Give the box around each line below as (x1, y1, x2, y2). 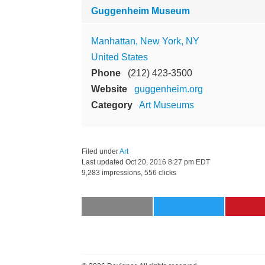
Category (91, 99, 132, 110)
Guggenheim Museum (91, 5, 190, 16)
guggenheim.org (134, 83, 203, 94)
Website (91, 83, 127, 94)
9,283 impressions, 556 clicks (82, 168, 176, 177)
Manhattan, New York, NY (91, 35, 199, 46)
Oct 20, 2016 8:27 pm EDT (125, 157, 210, 166)
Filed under (82, 147, 119, 156)
